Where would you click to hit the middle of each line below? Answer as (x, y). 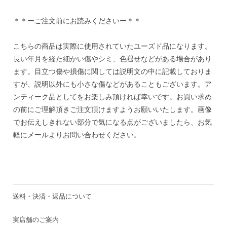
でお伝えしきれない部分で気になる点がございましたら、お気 (112, 122)
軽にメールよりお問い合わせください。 (77, 135)
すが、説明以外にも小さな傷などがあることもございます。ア (112, 84)
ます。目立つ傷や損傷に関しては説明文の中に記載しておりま (112, 71)
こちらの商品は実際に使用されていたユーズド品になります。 (112, 46)
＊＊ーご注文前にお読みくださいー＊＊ (77, 21)
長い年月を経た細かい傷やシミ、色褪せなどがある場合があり (112, 59)
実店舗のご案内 (36, 219)
